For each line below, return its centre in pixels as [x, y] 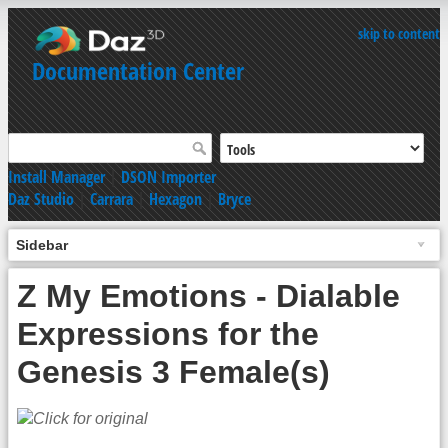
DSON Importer [168, 176]
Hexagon [175, 198]
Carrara [111, 198]
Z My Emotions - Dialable [208, 295]
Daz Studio [41, 198]
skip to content [399, 33]
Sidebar [42, 244]
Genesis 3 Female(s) [173, 371]
